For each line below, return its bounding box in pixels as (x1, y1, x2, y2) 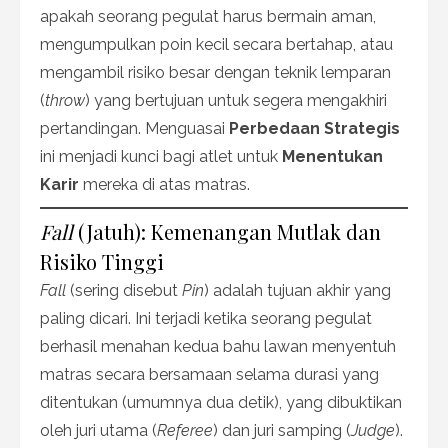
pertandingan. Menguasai (40, 118, 229, 138)
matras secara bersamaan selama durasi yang (40, 364, 379, 384)
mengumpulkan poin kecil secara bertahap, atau (40, 34, 393, 54)
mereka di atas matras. (79, 174, 250, 194)
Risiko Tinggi (40, 247, 164, 275)
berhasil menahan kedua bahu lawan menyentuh (40, 336, 396, 356)
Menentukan (282, 146, 383, 166)
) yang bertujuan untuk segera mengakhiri (85, 90, 387, 110)
